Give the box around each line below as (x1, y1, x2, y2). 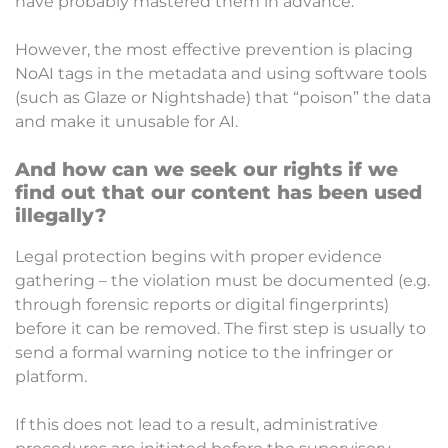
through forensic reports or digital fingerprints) (15, 295, 389, 315)
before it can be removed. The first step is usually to (15, 319, 426, 339)
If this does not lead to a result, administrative (15, 415, 378, 435)
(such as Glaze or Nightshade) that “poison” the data (15, 87, 431, 107)
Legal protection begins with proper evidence (15, 247, 382, 267)
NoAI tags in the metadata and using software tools (15, 63, 427, 83)
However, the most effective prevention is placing (15, 39, 413, 59)
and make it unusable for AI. (15, 111, 238, 131)
